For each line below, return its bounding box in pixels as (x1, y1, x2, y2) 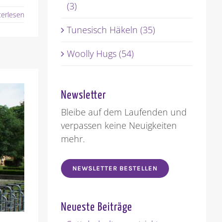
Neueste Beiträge (60, 202, 132, 214)
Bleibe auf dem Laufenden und (60, 106, 187, 118)
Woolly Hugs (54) (66, 48, 134, 60)
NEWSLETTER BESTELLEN (72, 165, 158, 172)
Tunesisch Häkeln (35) (66, 24, 155, 36)
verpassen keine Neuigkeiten (60, 119, 177, 132)
